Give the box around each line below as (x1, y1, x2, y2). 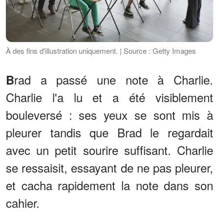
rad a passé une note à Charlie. (14, 71, 213, 88)
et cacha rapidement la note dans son (6, 176, 213, 194)
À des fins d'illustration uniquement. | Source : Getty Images (6, 45, 196, 56)
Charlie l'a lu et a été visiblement (6, 88, 213, 106)
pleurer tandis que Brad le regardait (6, 124, 213, 141)
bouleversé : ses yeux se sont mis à (6, 106, 213, 124)
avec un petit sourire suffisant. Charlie (6, 141, 213, 159)
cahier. (6, 194, 40, 212)
